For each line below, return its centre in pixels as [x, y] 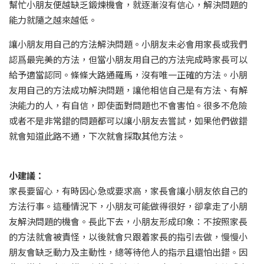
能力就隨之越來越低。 [53, 20]
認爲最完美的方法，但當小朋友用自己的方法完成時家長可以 [128, 60]
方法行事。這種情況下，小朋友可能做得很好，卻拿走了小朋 [128, 206]
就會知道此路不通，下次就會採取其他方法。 [97, 136]
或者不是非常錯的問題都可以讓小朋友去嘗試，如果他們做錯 [128, 121]
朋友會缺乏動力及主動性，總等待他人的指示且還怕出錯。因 [128, 252]
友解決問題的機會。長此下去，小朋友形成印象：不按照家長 [128, 222]
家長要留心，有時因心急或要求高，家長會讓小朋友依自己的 [128, 191]
